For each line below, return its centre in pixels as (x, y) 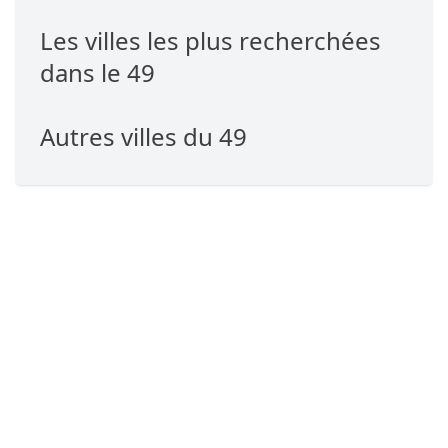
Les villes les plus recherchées (210, 40)
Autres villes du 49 (143, 136)
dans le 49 (97, 72)
